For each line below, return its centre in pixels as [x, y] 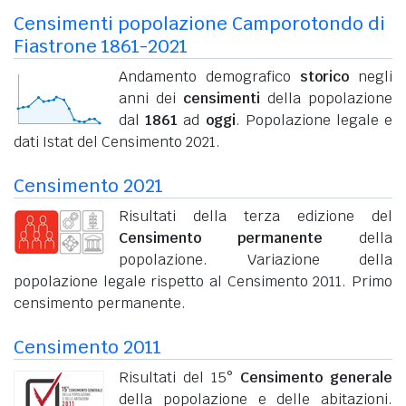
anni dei [151, 98]
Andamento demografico [209, 76]
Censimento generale [316, 377]
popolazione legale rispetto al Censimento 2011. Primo [203, 281]
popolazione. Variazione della [256, 259]
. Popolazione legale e [314, 120]
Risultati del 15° [179, 377]
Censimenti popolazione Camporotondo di [199, 23]
